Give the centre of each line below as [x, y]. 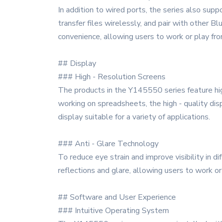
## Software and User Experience [117, 197]
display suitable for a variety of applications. [134, 117]
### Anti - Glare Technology [108, 144]
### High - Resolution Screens [112, 77]
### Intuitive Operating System [113, 211]
